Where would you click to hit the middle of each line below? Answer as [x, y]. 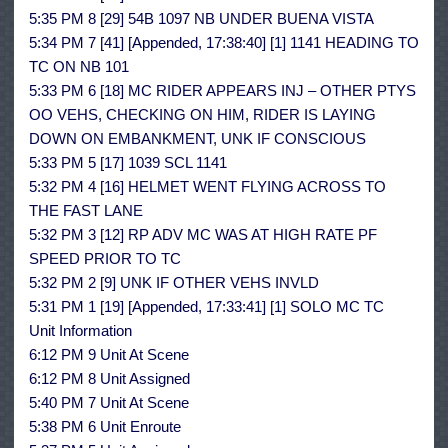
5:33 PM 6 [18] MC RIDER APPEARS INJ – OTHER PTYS [222, 91]
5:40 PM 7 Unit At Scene [109, 403]
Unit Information [80, 331]
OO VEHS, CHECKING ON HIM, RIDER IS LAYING [202, 115]
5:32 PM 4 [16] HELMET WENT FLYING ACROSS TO [207, 187]
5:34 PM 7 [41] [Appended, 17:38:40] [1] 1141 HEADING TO [224, 43]
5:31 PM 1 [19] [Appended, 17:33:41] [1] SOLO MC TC [206, 307]
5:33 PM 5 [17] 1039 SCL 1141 [128, 163]
